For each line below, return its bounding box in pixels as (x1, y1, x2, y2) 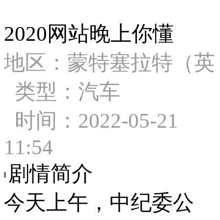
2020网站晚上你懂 (4, 22, 174, 45)
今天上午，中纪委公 (4, 191, 194, 214)
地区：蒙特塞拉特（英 (4, 51, 215, 74)
